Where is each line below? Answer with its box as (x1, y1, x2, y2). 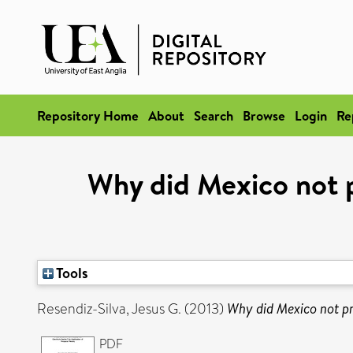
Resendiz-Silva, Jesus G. (37, 299, 181, 319)
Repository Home (37, 106, 139, 124)
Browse (243, 106, 285, 124)
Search (194, 106, 233, 124)
